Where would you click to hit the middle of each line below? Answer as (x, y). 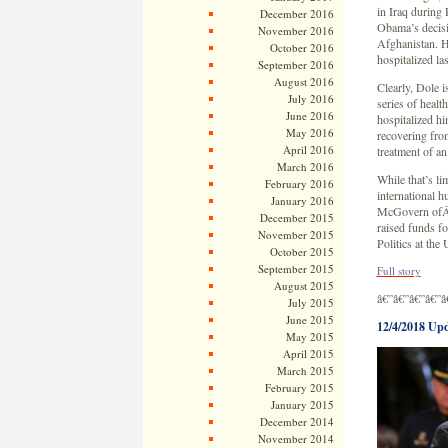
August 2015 (303, 285)
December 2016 (296, 13)
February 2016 (299, 183)
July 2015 (310, 302)
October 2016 (301, 47)
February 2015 (299, 387)
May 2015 (309, 336)
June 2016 (309, 115)
